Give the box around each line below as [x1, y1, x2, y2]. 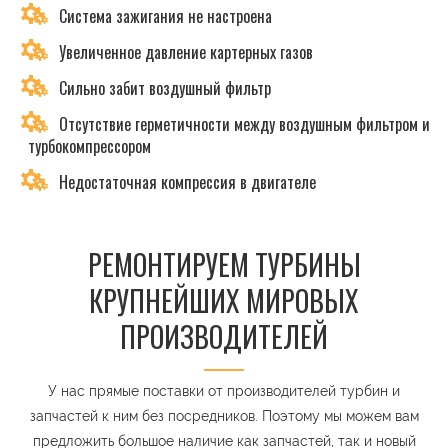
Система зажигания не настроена [55, 4, 272, 29]
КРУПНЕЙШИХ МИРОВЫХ [89, 280, 359, 322]
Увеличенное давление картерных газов [55, 40, 313, 65]
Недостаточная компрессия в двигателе [55, 170, 316, 195]
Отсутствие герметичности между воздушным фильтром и [55, 112, 430, 137]
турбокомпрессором [28, 134, 151, 159]
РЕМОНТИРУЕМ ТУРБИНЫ [87, 244, 361, 286]
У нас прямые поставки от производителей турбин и [48, 383, 400, 400]
